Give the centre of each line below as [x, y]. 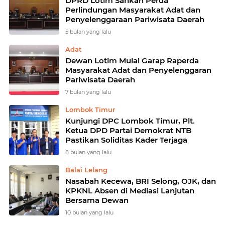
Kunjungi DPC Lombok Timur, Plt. [130, 121]
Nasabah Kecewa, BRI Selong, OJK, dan [141, 181]
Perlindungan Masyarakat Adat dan [133, 10]
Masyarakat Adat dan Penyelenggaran [138, 70]
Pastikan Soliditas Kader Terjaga [126, 140]
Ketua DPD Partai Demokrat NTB [128, 130]
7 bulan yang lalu [88, 92]
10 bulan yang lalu [89, 212]
